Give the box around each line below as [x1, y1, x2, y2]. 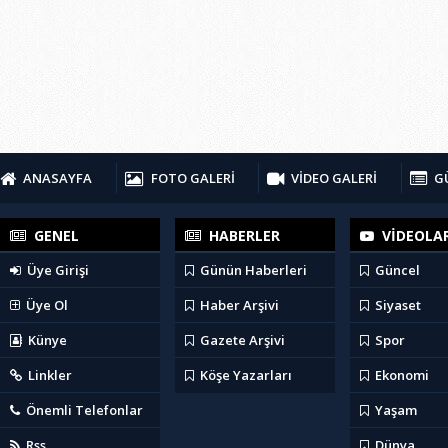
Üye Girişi [24, 261, 89, 279]
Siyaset [372, 296, 421, 314]
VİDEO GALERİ [291, 169, 378, 187]
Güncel [372, 261, 420, 279]
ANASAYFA [23, 169, 92, 187]
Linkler [25, 366, 72, 384]
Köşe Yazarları [197, 366, 292, 384]
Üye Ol [23, 296, 68, 314]
